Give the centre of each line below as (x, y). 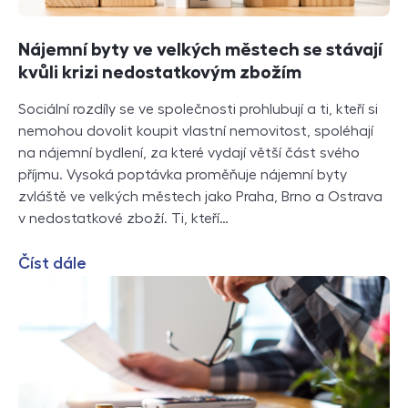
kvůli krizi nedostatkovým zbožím (160, 72)
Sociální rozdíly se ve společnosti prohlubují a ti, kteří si (198, 110)
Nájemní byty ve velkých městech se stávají (200, 50)
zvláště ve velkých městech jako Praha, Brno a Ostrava (200, 197)
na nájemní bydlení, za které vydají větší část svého (189, 153)
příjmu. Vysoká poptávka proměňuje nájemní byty (183, 175)
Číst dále (52, 264)
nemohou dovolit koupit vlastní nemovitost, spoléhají (196, 132)
